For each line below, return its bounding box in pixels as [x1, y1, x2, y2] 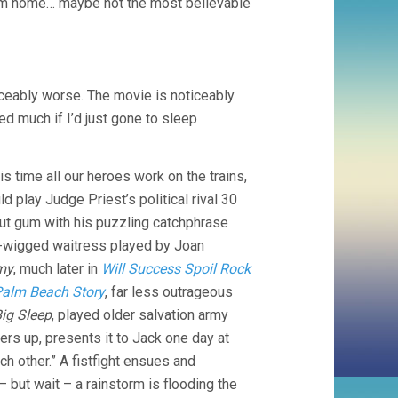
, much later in [13, 260, 101, 277]
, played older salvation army [52, 306, 228, 323]
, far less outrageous [105, 283, 233, 300]
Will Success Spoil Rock [101, 260, 251, 277]
